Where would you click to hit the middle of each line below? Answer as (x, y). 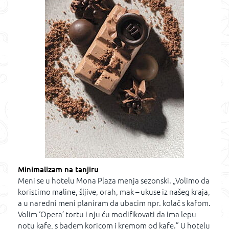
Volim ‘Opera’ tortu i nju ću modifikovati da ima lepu (107, 214)
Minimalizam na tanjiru (58, 169)
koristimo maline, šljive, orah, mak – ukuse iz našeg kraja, (114, 192)
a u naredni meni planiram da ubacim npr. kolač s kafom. (114, 203)
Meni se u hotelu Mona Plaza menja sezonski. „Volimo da (114, 180)
